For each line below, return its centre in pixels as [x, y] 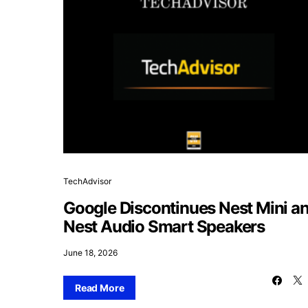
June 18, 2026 [90, 252]
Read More [100, 287]
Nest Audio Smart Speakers [164, 226]
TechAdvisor [87, 181]
